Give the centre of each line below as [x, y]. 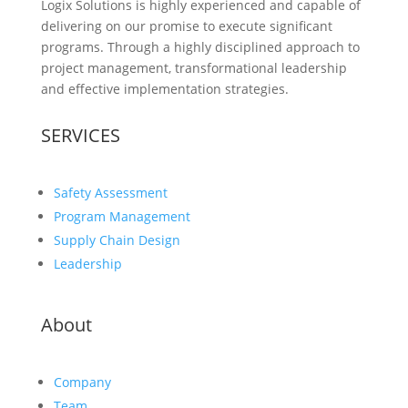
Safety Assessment [110, 193]
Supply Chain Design [117, 240]
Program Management [122, 216]
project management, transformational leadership [194, 68]
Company [82, 382]
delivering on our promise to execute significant [186, 26]
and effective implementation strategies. [164, 89]
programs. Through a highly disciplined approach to [200, 47]
